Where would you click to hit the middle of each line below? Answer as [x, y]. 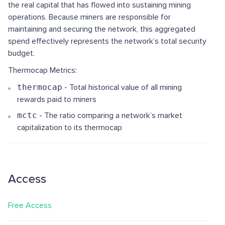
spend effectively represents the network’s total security [107, 41]
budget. [21, 53]
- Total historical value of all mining [122, 87]
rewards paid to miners [57, 99]
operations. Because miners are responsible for [89, 17]
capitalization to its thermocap [70, 128]
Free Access [30, 205]
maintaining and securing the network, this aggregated [102, 29]
